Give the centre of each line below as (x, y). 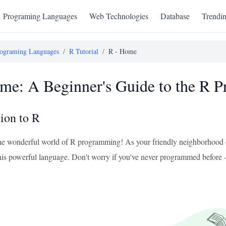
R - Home (123, 51)
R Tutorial (84, 51)
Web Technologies (119, 16)
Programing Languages (40, 16)
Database (175, 16)
